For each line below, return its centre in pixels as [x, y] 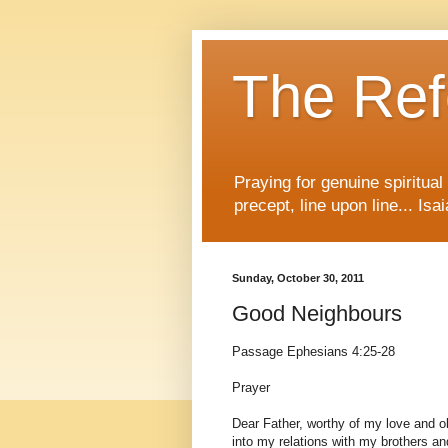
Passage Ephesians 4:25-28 [313, 352]
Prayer [251, 388]
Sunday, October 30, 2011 [298, 278]
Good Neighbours [317, 313]
